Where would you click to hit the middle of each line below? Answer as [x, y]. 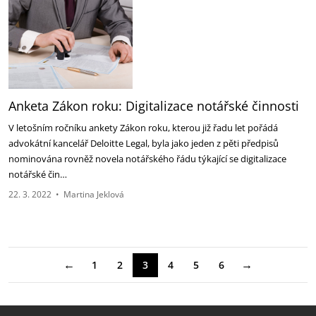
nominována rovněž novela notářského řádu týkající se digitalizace [147, 159]
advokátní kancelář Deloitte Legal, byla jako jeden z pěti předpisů [144, 143]
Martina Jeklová [94, 194]
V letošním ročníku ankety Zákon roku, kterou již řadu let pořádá [143, 128]
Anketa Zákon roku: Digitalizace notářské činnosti [154, 106]
